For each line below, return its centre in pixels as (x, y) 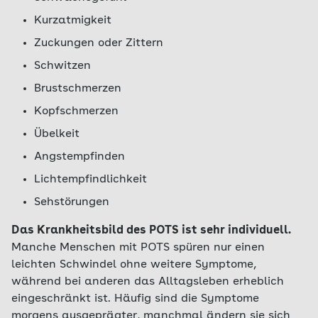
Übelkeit (57, 134)
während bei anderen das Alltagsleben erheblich (148, 282)
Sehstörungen (72, 202)
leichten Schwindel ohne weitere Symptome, (134, 265)
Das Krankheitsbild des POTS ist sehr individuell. (151, 231)
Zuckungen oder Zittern (99, 43)
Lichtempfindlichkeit (91, 180)
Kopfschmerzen (76, 111)
